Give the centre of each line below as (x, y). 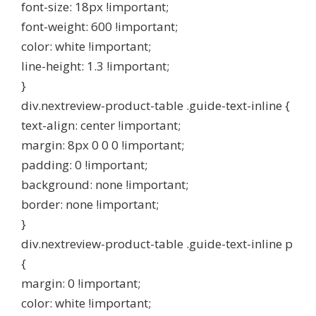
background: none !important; (105, 184)
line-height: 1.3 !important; (95, 66)
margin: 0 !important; (81, 283)
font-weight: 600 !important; (99, 26)
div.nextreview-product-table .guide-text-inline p (157, 244)
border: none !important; (90, 204)
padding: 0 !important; (84, 165)
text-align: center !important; (101, 125)
